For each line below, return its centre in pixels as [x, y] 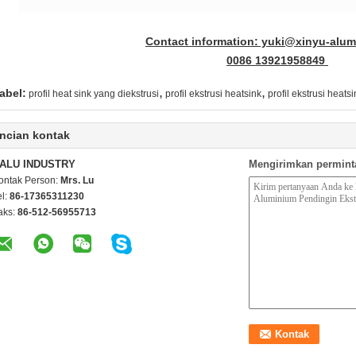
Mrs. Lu [77, 180]
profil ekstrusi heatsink [213, 94]
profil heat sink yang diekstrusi [94, 94]
